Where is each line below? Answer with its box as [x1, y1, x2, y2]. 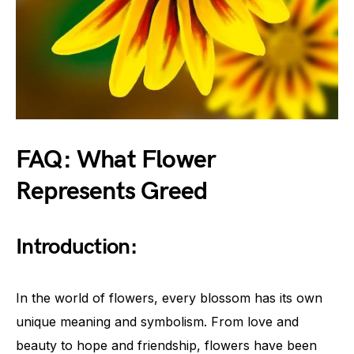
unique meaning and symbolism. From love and [16, 313, 299, 330]
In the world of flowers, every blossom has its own [16, 289, 322, 306]
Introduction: [16, 233, 137, 260]
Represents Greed [16, 175, 208, 207]
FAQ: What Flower [16, 144, 217, 175]
